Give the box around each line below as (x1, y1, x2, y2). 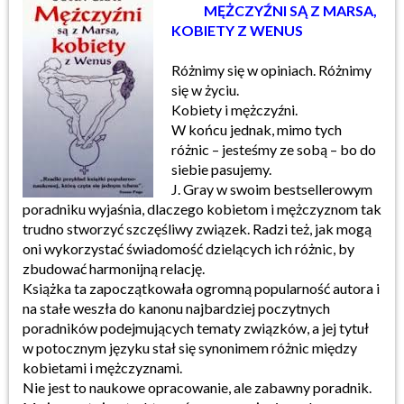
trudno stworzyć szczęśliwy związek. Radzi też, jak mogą (23, 220, 372, 237)
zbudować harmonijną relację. (23, 260, 205, 277)
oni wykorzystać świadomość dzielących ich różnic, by (23, 240, 354, 257)
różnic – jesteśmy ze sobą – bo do (171, 141, 376, 158)
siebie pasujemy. (171, 161, 271, 178)
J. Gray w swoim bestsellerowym (171, 180, 372, 197)
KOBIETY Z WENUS (171, 22, 303, 39)
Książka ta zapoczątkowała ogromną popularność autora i (23, 280, 380, 297)
